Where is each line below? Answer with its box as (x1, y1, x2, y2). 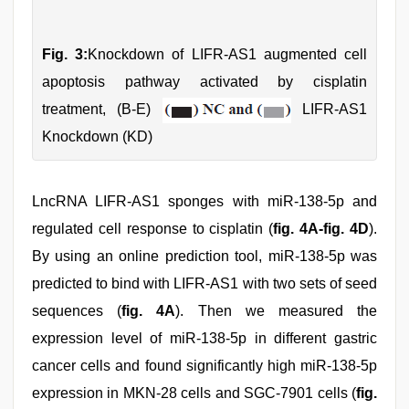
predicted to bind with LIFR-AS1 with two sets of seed (32, 275, 377, 291)
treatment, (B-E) (42, 100, 163, 117)
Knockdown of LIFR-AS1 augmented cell (88, 46, 368, 62)
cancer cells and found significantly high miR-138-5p (32, 357, 377, 373)
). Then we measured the (175, 302, 378, 319)
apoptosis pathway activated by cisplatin (42, 73, 367, 89)
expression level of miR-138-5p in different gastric (32, 330, 377, 346)
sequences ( (32, 302, 122, 319)
